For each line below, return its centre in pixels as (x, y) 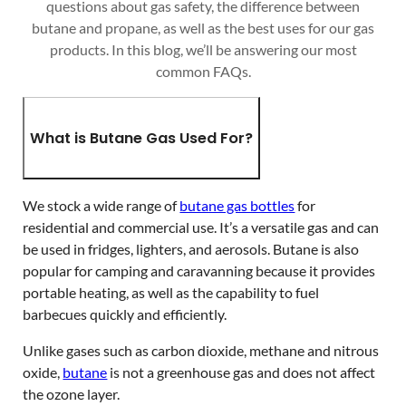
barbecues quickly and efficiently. (125, 314)
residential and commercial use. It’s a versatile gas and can (201, 227)
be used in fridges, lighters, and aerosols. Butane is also (191, 248)
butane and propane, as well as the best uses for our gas (203, 27)
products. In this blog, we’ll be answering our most (203, 49)
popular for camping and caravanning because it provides (199, 270)
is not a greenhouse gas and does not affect (242, 372)
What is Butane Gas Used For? (142, 138)
